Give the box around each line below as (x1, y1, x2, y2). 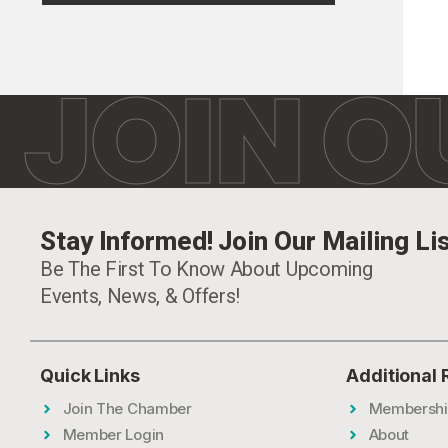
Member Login (62, 425, 164, 444)
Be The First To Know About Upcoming (40, 257, 373, 281)
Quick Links (40, 365, 140, 386)
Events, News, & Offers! (40, 284, 241, 308)
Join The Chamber (62, 399, 192, 418)
